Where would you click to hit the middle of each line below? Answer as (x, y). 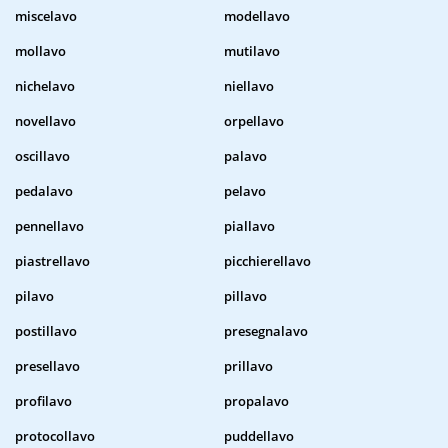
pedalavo (44, 191)
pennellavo (49, 226)
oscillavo (42, 156)
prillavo (248, 366)
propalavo (256, 401)
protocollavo (55, 436)
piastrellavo (52, 261)
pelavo (245, 191)
